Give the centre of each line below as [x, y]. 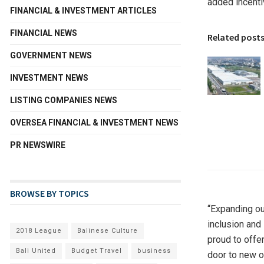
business [154, 251]
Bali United [36, 251]
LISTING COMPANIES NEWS [64, 100]
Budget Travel [97, 251]
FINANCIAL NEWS [44, 33]
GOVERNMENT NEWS [51, 56]
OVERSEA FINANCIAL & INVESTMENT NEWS [94, 123]
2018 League [39, 231]
